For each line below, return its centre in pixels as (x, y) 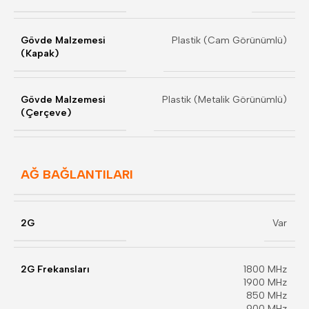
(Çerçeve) (46, 113)
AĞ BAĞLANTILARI (77, 175)
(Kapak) (40, 53)
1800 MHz (265, 269)
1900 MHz (265, 282)
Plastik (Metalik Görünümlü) (225, 100)
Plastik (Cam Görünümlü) (229, 40)
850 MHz (267, 296)
